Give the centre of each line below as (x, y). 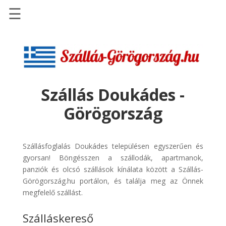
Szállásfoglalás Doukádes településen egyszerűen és (113, 146)
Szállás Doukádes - (113, 94)
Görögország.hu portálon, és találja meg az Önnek (113, 181)
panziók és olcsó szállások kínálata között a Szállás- (113, 169)
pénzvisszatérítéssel (64, 114)
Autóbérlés (43, 134)
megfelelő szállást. (52, 192)
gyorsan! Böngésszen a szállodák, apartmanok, (113, 157)
